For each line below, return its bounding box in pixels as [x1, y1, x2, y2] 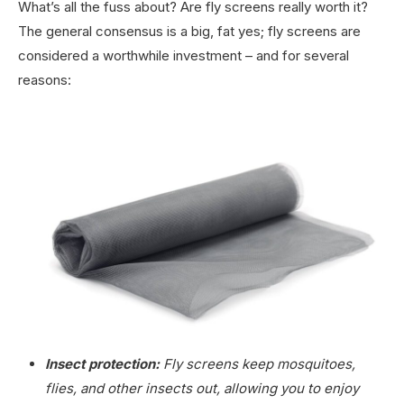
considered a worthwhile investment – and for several [18, 46, 349, 64]
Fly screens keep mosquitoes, [160, 354, 355, 372]
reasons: [18, 70, 71, 88]
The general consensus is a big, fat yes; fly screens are [18, 22, 361, 40]
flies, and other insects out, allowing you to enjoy [45, 379, 359, 397]
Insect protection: [45, 354, 160, 372]
